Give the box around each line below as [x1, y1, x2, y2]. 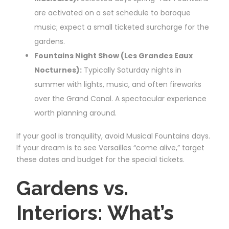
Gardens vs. [16, 175, 128, 200]
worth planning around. [34, 107, 117, 118]
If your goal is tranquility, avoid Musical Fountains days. [16, 130, 210, 141]
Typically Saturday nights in [82, 64, 181, 75]
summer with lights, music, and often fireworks [34, 79, 201, 89]
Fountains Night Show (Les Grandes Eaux [34, 50, 193, 61]
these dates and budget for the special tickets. [16, 154, 185, 165]
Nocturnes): [34, 64, 82, 75]
